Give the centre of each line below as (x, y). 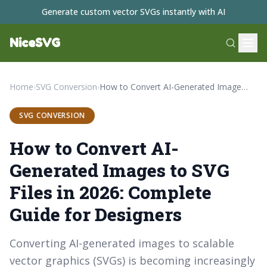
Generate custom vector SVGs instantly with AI (133, 12)
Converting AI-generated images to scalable (122, 243)
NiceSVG (35, 43)
